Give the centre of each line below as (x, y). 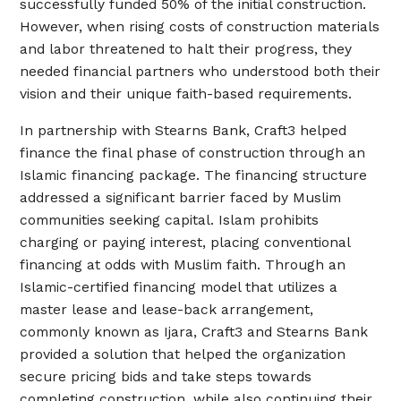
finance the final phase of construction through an (193, 153)
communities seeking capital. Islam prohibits (170, 220)
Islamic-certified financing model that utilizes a (179, 287)
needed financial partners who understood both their (200, 72)
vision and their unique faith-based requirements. (186, 94)
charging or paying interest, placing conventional (185, 243)
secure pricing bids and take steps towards (166, 377)
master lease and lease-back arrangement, (167, 310)
